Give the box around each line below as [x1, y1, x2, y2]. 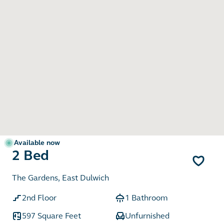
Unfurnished [125, 211, 169, 221]
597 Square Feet [22, 211, 81, 221]
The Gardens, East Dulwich [12, 173, 109, 183]
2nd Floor [22, 193, 56, 203]
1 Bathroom [125, 193, 167, 203]
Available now [14, 138, 60, 147]
